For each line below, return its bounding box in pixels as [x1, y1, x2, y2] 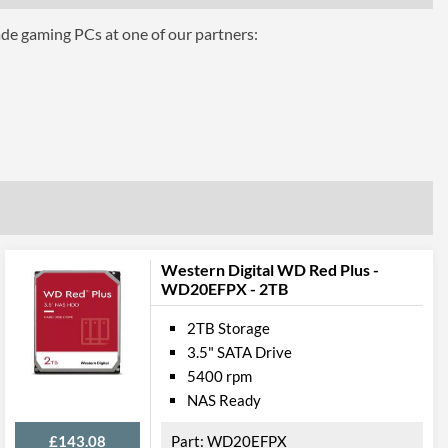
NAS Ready [187, 391, 261, 409]
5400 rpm [187, 367, 252, 385]
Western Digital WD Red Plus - [161, 260, 379, 279]
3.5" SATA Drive [187, 343, 292, 361]
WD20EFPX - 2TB [161, 279, 288, 298]
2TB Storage [187, 319, 270, 337]
